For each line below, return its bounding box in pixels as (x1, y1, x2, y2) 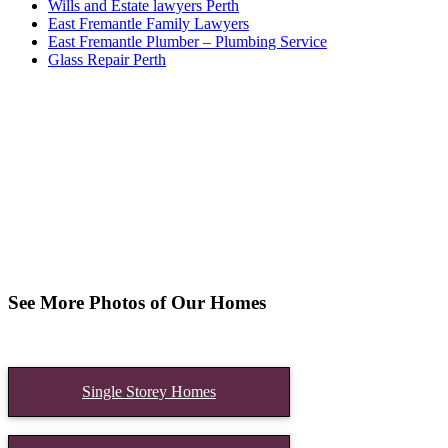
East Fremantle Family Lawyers (48, 15, 249, 33)
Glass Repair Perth (48, 51, 166, 69)
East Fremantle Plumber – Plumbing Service (48, 33, 327, 51)
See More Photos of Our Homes (8, 291, 266, 313)
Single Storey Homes (82, 382, 216, 400)
